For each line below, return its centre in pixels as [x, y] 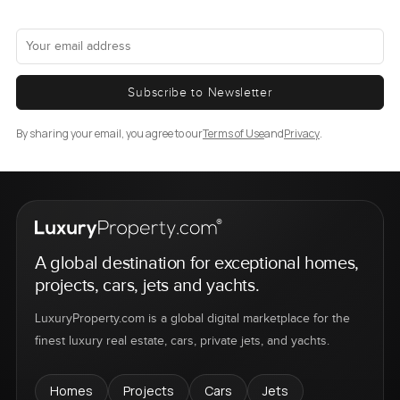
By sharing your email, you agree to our [109, 134]
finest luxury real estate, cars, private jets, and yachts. [182, 341]
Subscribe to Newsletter [200, 92]
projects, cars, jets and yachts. [147, 285]
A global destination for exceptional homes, [196, 263]
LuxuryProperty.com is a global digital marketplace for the [192, 318]
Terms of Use [233, 134]
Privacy [301, 134]
